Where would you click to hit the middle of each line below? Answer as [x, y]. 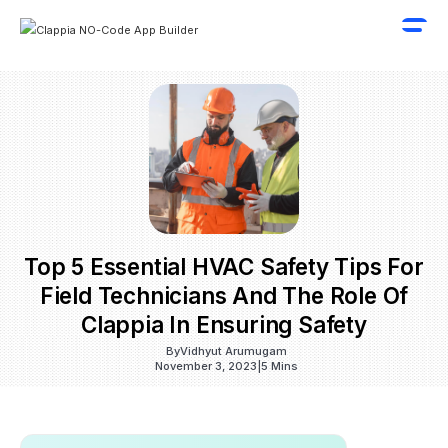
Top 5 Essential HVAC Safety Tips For [224, 266]
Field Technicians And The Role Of [224, 295]
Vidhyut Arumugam [233, 351]
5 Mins [279, 366]
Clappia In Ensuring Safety [224, 324]
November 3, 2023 [206, 366]
